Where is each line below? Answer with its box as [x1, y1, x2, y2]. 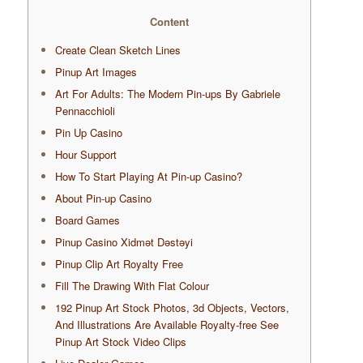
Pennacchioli [54, 103, 115, 119]
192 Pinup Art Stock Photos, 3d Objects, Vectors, [54, 300, 289, 316]
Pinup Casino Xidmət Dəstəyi [54, 234, 193, 250]
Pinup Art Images [54, 64, 137, 80]
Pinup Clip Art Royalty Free [54, 256, 183, 272]
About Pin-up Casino [54, 190, 152, 207]
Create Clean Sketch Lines [54, 42, 181, 58]
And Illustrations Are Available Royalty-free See [54, 317, 279, 333]
